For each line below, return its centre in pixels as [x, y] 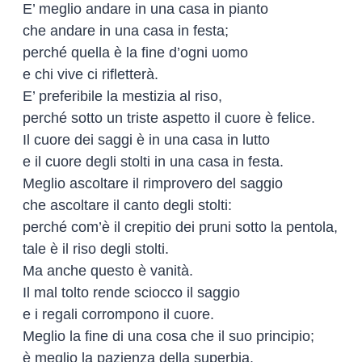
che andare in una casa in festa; [126, 30]
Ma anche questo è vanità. [108, 270]
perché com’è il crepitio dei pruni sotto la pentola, [180, 227]
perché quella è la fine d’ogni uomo [135, 52]
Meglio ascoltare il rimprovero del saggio [153, 183]
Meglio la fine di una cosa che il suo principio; [168, 336]
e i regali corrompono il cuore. [118, 314]
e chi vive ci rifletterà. [90, 74]
